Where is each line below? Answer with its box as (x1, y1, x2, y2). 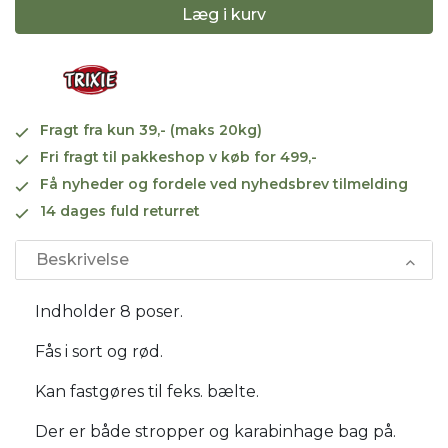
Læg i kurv (182, 4, 266, 24)
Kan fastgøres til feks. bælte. (35, 381, 259, 401)
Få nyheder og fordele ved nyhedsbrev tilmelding (40, 174, 408, 193)
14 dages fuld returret (40, 201, 200, 220)
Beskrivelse (36, 249, 129, 269)
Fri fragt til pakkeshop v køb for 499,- (40, 147, 317, 166)
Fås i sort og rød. (35, 341, 163, 361)
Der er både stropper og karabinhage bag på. (35, 421, 396, 441)
